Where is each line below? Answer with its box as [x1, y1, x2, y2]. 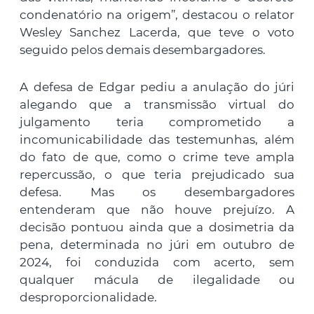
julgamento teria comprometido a [20, 114, 294, 129]
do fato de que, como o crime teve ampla [20, 149, 294, 164]
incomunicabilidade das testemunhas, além [20, 132, 294, 146]
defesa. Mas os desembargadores [20, 184, 294, 199]
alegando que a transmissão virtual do [20, 97, 294, 111]
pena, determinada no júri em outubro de [20, 237, 294, 252]
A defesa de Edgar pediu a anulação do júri [20, 79, 294, 94]
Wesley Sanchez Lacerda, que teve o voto [20, 25, 294, 39]
